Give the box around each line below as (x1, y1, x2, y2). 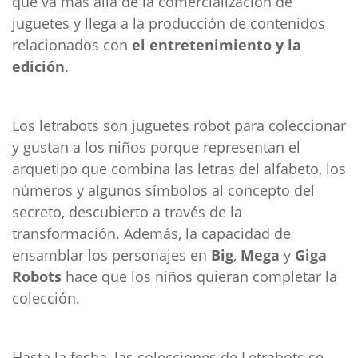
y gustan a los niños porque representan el (12, 137, 300, 157)
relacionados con (12, 35, 132, 54)
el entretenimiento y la (132, 35, 301, 54)
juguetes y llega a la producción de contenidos (12, 14, 325, 33)
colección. (12, 288, 80, 308)
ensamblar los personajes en (12, 245, 211, 265)
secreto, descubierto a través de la (12, 202, 242, 221)
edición (12, 57, 65, 76)
